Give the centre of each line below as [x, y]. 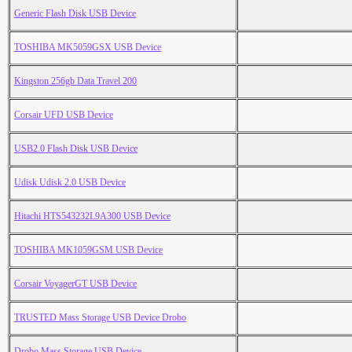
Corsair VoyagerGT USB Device [75, 284]
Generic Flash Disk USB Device [75, 14]
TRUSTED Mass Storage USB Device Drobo [100, 318]
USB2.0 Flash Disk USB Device [76, 149]
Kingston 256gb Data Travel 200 [75, 81]
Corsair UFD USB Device [64, 115]
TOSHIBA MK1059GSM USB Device [88, 250]
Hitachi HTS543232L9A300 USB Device [92, 216]
